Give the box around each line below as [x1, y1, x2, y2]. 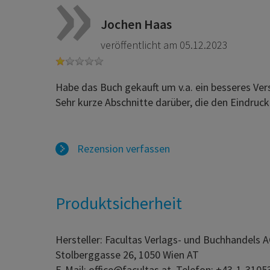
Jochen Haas [101, 16, 172, 33]
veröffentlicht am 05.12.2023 [101, 38, 228, 52]
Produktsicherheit [55, 192, 182, 215]
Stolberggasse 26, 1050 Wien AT [55, 248, 199, 262]
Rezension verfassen [75, 142, 170, 156]
